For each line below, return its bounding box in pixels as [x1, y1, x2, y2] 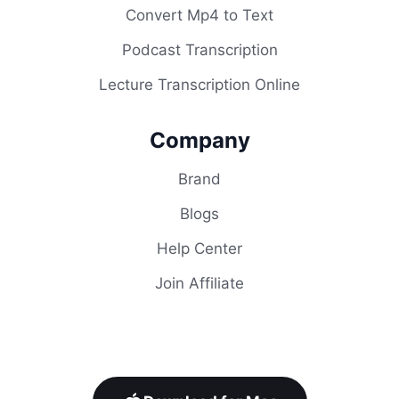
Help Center [157, 240, 242, 258]
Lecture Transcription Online [99, 76, 300, 94]
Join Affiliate [155, 274, 244, 293]
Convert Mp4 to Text [126, 6, 273, 25]
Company [149, 127, 250, 154]
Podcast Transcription [121, 41, 278, 60]
